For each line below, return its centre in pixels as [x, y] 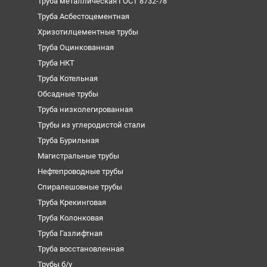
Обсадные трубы [68, 94]
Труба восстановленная [80, 249]
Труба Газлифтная [70, 233]
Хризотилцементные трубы [88, 32]
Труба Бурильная [68, 140]
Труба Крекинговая [72, 202]
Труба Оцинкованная [75, 47]
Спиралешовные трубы [80, 187]
